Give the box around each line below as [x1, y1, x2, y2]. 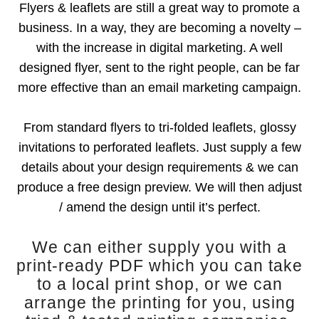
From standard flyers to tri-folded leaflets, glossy [23, 120, 296, 135]
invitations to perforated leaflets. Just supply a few [18, 140, 301, 155]
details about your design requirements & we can [21, 160, 298, 175]
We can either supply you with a [32, 239, 287, 257]
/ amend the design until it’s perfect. [58, 200, 261, 215]
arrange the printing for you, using [23, 294, 296, 313]
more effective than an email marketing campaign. [18, 80, 301, 95]
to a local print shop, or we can [36, 276, 283, 294]
